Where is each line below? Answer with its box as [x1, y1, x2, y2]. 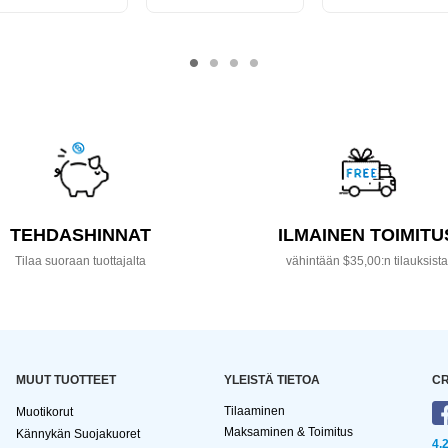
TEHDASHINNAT [10, 225, 152, 246]
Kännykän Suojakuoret [16, 427, 140, 442]
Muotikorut [16, 405, 73, 420]
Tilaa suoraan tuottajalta [15, 254, 147, 269]
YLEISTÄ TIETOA [224, 373, 320, 388]
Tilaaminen [224, 404, 285, 419]
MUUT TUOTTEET [16, 373, 116, 388]
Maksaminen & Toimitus [224, 425, 353, 440]
